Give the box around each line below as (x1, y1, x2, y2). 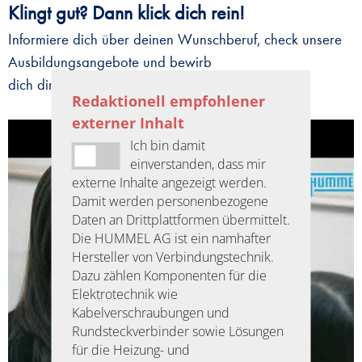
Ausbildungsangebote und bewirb (8, 54, 212, 71)
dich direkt (8, 77, 74, 94)
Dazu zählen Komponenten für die (71, 266, 267, 284)
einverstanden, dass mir (130, 154, 267, 173)
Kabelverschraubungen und (71, 303, 229, 322)
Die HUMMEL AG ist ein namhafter (71, 229, 271, 247)
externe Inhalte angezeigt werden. (71, 173, 267, 192)
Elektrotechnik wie (71, 284, 178, 303)
